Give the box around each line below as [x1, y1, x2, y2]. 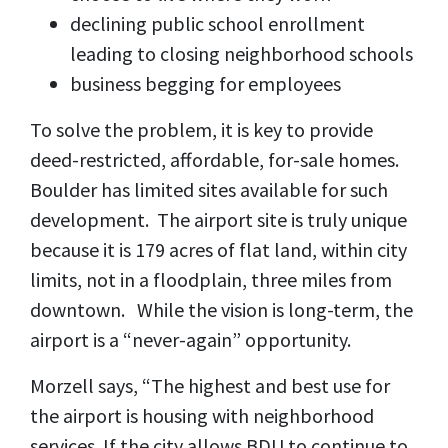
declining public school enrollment [70, 11, 365, 36]
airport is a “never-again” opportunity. [30, 327, 359, 352]
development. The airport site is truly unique [30, 207, 407, 232]
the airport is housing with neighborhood [30, 403, 374, 428]
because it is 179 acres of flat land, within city [30, 237, 407, 262]
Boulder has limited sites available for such [30, 177, 388, 202]
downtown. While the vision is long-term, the [30, 297, 413, 322]
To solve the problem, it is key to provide [30, 117, 373, 142]
